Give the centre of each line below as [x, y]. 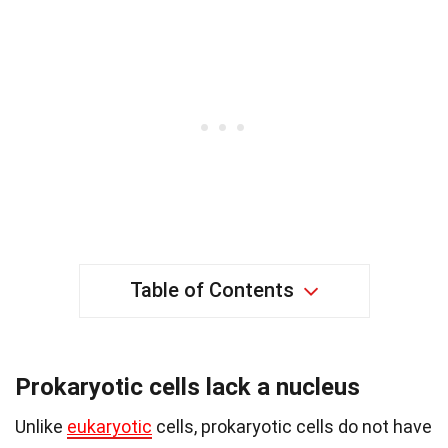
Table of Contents [211, 289]
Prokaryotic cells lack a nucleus [187, 386]
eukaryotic [109, 426]
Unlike [41, 426]
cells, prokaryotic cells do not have [292, 426]
